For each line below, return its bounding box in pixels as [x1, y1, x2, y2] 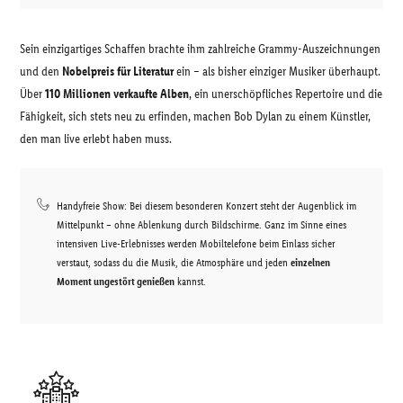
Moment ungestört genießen [57, 275, 175, 288]
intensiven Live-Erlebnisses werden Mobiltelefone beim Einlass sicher [57, 237, 336, 250]
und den [20, 64, 62, 79]
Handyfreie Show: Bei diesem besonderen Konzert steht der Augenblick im [57, 200, 356, 212]
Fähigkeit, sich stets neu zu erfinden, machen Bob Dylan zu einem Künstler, [20, 109, 371, 124]
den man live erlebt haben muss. [20, 131, 172, 147]
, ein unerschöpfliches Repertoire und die [189, 86, 382, 102]
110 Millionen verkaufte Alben [45, 86, 189, 102]
